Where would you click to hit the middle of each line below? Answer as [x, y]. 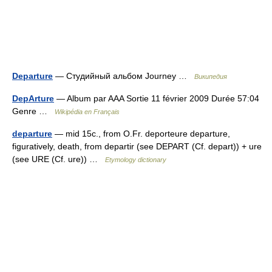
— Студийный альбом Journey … [124, 76]
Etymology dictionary [136, 160]
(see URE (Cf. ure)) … [59, 159]
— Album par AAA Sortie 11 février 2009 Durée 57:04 [157, 98]
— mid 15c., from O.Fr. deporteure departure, [141, 134]
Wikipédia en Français [87, 112]
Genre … [33, 111]
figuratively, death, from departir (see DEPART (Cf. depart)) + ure [137, 146]
